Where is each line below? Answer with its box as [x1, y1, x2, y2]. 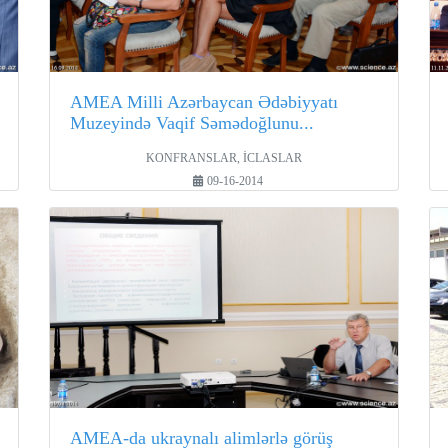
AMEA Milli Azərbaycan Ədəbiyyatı [70, 92, 339, 112]
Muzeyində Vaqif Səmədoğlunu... [70, 113, 315, 133]
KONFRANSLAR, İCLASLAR [145, 152, 302, 164]
